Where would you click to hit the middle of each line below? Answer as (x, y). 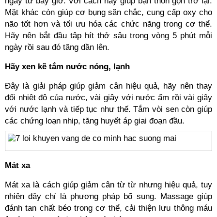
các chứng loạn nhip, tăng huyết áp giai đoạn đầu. (95, 121)
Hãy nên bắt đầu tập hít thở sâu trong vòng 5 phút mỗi (108, 36)
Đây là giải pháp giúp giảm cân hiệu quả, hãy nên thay (108, 86)
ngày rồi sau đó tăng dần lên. (57, 47)
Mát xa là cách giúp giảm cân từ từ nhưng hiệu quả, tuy (108, 185)
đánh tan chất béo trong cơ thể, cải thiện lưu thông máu (108, 208)
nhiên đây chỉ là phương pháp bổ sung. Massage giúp (108, 196)
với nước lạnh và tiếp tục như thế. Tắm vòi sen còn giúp (108, 109)
